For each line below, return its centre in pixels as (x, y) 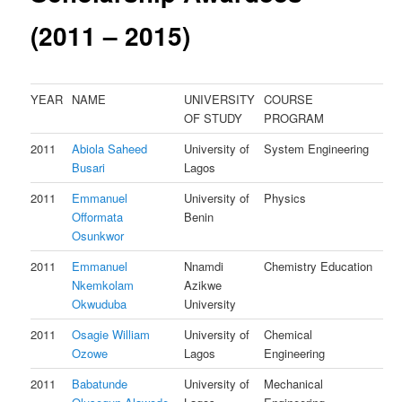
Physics (285, 198)
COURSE (289, 100)
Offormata (98, 217)
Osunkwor (98, 236)
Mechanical (294, 384)
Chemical (288, 335)
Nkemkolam (103, 285)
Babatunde (100, 384)
